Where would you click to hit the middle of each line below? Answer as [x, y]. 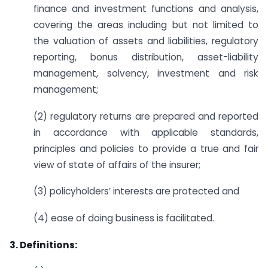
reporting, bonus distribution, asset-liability [146, 57]
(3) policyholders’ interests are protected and [136, 191]
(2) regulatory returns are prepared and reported [146, 116]
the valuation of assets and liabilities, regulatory [146, 41]
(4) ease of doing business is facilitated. [124, 218]
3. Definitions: [43, 245]
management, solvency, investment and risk [146, 73]
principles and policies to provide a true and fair [146, 148]
